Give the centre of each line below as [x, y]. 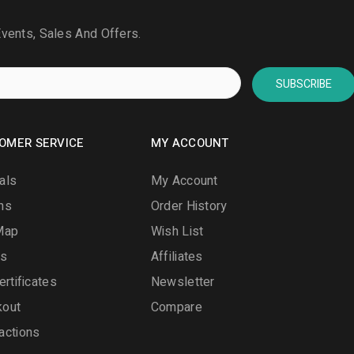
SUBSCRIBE [304, 84]
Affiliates [177, 256]
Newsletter [183, 282]
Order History [189, 206]
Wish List [177, 231]
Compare [176, 307]
